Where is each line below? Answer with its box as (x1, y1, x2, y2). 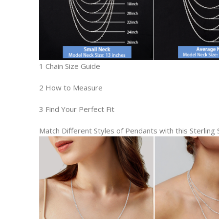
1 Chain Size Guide (39, 61, 100, 71)
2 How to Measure (39, 83, 103, 93)
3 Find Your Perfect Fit (39, 104, 114, 114)
